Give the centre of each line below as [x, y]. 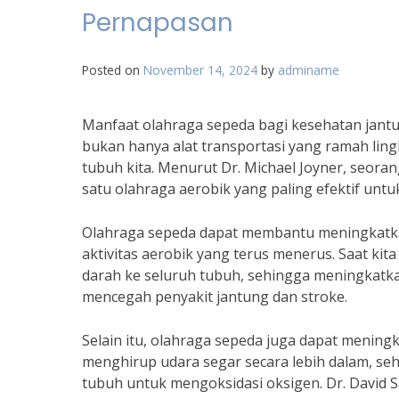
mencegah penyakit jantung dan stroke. [215, 297]
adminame [309, 70]
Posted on [113, 70]
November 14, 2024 [200, 70]
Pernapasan [158, 23]
